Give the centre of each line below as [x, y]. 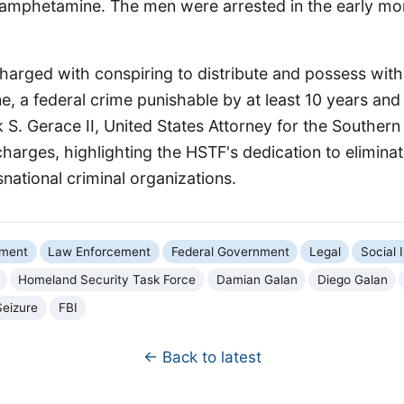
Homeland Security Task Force [107, 279]
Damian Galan [257, 279]
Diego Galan [352, 279]
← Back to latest [202, 357]
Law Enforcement [100, 251]
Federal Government [230, 251]
